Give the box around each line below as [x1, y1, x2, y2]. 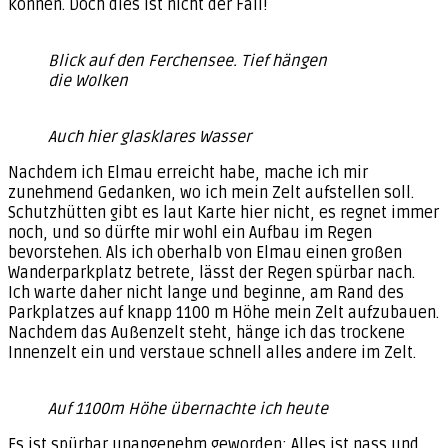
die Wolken [48, 70, 128, 91]
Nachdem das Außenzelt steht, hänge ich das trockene [8, 322, 405, 343]
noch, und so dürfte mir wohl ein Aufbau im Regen [8, 222, 372, 243]
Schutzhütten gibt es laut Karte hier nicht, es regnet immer [8, 202, 439, 223]
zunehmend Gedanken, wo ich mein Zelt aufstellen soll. [8, 182, 414, 203]
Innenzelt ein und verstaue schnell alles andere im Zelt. [8, 342, 416, 363]
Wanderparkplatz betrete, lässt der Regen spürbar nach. [8, 262, 415, 283]
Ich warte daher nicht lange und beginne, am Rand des [8, 282, 404, 303]
